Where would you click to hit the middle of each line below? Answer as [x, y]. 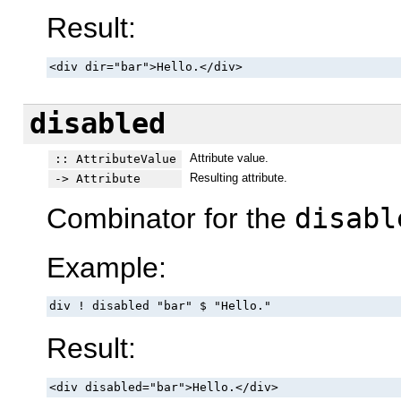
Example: [107, 267]
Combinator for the [171, 219]
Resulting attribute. [238, 177]
